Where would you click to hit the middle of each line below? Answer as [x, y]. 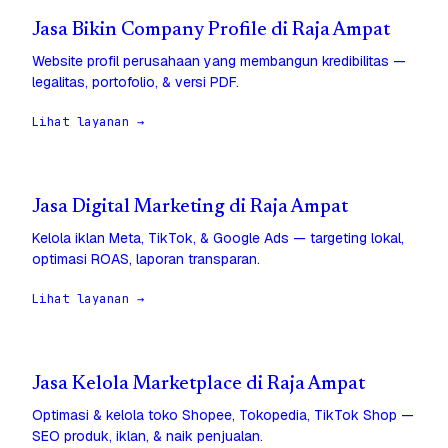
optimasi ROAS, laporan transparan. [146, 259]
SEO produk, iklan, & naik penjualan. [147, 436]
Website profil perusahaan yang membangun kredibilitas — [219, 61]
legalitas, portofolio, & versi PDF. [135, 82]
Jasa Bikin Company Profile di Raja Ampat [211, 31]
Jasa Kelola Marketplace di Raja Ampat [198, 385]
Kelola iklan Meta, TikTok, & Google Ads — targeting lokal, [218, 238]
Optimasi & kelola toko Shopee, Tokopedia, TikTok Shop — [223, 415]
